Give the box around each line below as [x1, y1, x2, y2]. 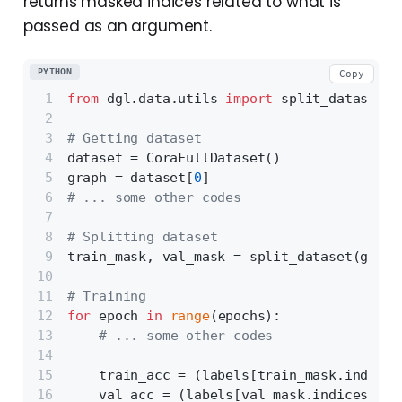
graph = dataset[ [66, 169, 194, 186]
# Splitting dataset [66, 228, 218, 245]
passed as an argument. [22, 15, 212, 38]
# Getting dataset [66, 129, 202, 146]
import [225, 90, 274, 107]
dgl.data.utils [99, 90, 226, 107]
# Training [66, 287, 147, 304]
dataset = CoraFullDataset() [66, 149, 282, 166]
